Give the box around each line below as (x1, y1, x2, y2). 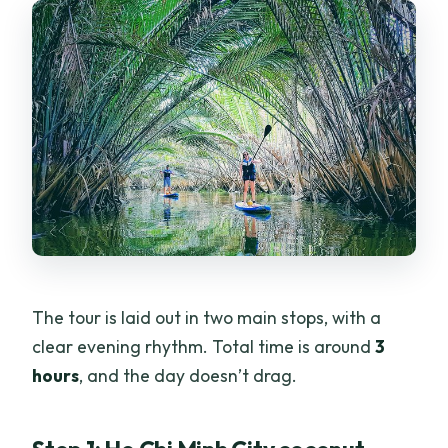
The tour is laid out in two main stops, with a (32, 305, 382, 329)
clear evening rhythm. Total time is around (32, 334, 376, 358)
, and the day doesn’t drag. (79, 363, 298, 387)
